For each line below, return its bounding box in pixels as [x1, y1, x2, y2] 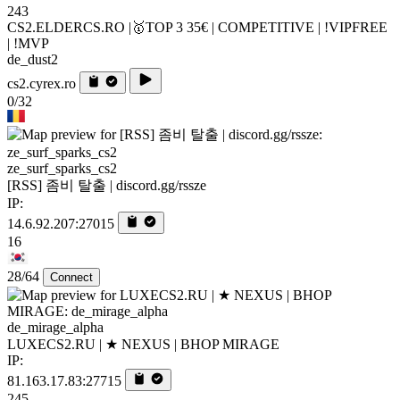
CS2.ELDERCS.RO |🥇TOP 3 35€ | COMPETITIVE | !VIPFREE [7, 19, 387, 35]
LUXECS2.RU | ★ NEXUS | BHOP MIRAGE [7, 336, 279, 352]
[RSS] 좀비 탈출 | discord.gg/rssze [7, 177, 206, 193]
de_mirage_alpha [7, 319, 104, 335]
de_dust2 [7, 51, 58, 67]
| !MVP [7, 35, 49, 51]
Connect [50, 270, 93, 284]
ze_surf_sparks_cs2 [7, 160, 117, 176]
